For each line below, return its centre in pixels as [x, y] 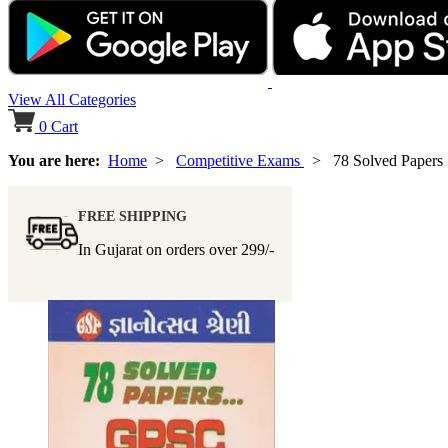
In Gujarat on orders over [159, 250]
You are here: [58, 161]
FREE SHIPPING [132, 217]
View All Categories [72, 100]
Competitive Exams [240, 161]
